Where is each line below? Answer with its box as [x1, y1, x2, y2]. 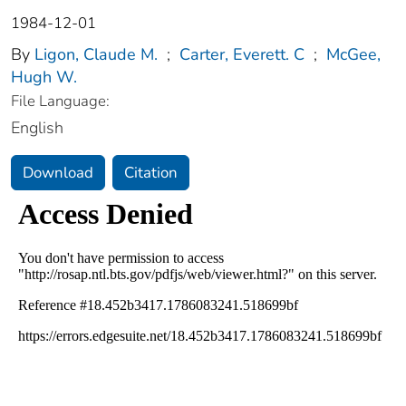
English [11, 117, 63, 140]
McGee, [326, 43, 381, 66]
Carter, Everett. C [179, 43, 304, 66]
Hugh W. [11, 66, 77, 89]
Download [23, 162, 93, 184]
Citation [124, 162, 178, 184]
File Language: [11, 91, 110, 112]
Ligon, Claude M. [34, 43, 158, 66]
